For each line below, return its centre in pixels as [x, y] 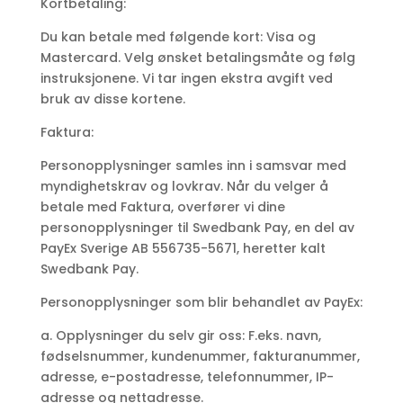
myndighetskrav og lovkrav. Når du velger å [184, 187]
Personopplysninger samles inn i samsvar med [193, 166]
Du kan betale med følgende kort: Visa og [178, 37]
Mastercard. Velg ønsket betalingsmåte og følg [197, 58]
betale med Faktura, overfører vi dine [162, 207]
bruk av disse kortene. [112, 99]
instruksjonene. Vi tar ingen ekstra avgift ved [186, 79]
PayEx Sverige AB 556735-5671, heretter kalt [183, 249]
